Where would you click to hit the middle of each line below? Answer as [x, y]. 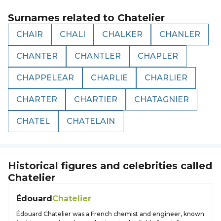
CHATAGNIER [162, 99]
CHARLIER [166, 78]
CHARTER [37, 99]
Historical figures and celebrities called [110, 166]
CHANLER [180, 34]
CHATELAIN [91, 121]
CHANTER [37, 56]
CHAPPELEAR [45, 78]
